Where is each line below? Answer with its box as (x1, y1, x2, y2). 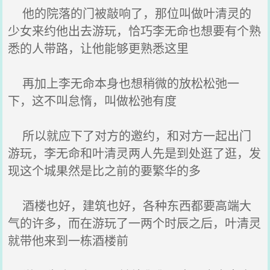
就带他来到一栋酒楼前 (8, 231, 129, 249)
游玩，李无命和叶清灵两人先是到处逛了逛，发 (8, 144, 262, 162)
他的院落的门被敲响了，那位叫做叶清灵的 (8, 4, 252, 22)
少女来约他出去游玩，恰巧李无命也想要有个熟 (8, 22, 262, 39)
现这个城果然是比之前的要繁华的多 (8, 162, 201, 179)
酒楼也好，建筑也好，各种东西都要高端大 (8, 196, 252, 214)
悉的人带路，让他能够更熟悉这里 (8, 39, 189, 57)
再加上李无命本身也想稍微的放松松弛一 (8, 74, 240, 92)
